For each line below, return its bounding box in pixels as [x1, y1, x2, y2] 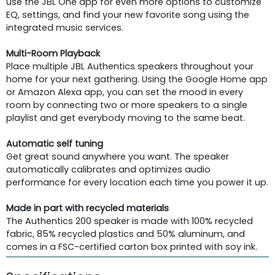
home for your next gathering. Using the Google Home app [6, 72, 268, 85]
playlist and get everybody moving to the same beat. [6, 111, 245, 124]
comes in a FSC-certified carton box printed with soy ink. [6, 240, 257, 253]
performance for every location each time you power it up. [6, 176, 268, 188]
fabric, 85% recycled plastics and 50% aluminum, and [6, 227, 245, 240]
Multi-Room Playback [6, 47, 100, 60]
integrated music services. [6, 21, 123, 34]
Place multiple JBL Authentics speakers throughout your [6, 60, 254, 72]
